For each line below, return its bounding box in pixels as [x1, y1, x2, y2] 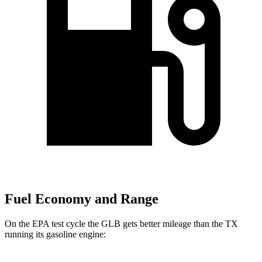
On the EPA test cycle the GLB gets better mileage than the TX [5, 219, 238, 229]
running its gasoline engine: [5, 229, 106, 240]
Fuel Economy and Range [5, 191, 158, 207]
